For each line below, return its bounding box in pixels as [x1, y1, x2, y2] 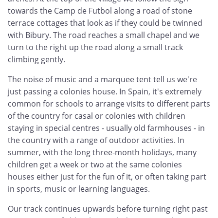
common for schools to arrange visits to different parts [8, 98, 210, 109]
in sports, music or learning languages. [8, 183, 150, 195]
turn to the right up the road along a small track [8, 42, 183, 53]
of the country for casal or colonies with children [8, 110, 185, 122]
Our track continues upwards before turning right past [8, 203, 208, 215]
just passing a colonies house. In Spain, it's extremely [8, 86, 201, 97]
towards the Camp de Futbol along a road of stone [8, 5, 192, 17]
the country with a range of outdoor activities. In [8, 135, 184, 146]
